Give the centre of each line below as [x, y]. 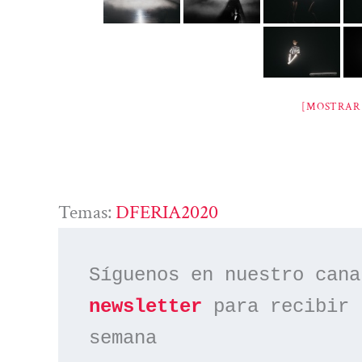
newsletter [146, 306]
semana [123, 338]
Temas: [87, 213]
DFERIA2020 [167, 213]
